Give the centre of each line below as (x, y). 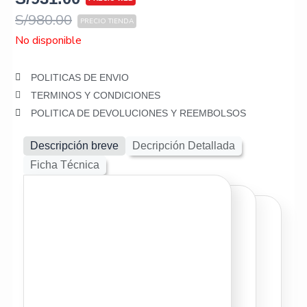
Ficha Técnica (65, 164)
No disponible (49, 41)
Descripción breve (75, 145)
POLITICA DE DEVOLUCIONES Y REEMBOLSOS (138, 113)
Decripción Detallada (184, 145)
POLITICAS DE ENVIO (79, 78)
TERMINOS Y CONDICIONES (95, 96)
